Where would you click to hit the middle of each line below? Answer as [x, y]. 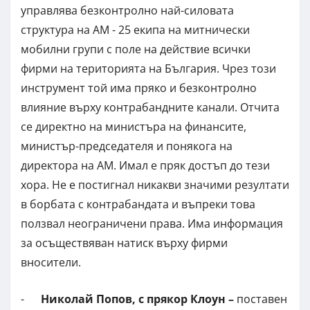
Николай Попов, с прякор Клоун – [139, 299]
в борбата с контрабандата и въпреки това [138, 204]
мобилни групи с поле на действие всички [136, 49]
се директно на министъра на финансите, [134, 127]
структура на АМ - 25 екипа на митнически [135, 30]
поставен [262, 299]
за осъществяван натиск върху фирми [124, 243]
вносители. [51, 263]
